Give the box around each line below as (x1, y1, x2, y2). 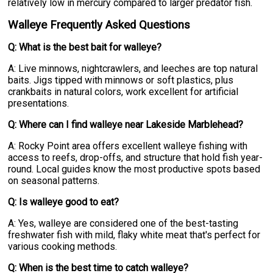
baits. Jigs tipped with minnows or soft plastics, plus (8, 74, 234, 86)
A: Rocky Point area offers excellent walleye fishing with (8, 140, 248, 152)
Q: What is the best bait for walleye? (8, 41, 162, 53)
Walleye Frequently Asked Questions (8, 18, 191, 32)
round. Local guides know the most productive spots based (8, 163, 261, 175)
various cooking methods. (8, 240, 118, 252)
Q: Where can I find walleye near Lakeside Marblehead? (8, 118, 244, 130)
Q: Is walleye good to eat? (8, 196, 119, 208)
